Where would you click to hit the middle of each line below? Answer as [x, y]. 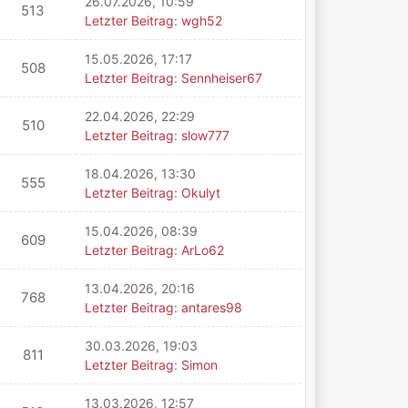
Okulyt [200, 193]
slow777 [205, 135]
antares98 [211, 307]
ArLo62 [202, 250]
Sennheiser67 [221, 78]
